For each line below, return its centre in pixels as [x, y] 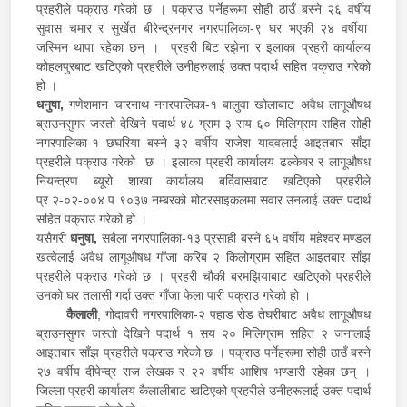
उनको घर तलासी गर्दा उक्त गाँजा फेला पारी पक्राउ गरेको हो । [175, 295]
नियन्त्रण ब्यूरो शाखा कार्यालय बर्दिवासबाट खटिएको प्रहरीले [203, 180]
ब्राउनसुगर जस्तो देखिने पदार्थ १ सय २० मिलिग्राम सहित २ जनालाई [203, 333]
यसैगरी [54, 238]
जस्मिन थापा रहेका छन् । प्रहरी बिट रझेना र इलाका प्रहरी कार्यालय [203, 47]
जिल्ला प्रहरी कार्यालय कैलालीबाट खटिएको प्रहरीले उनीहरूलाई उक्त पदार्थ [203, 390]
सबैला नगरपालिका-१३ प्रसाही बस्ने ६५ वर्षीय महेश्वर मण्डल [234, 238]
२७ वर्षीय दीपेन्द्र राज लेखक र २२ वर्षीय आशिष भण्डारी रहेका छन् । [203, 371]
